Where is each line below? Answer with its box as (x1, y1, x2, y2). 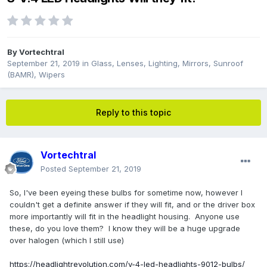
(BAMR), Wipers (7, 70, 65, 80)
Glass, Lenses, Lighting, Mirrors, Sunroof (91, 58, 243, 69)
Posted (41, 164, 69, 174)
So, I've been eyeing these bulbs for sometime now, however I (10, 188, 243, 198)
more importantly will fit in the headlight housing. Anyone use (10, 212, 240, 222)
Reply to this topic (96, 107, 171, 118)
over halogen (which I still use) (10, 235, 124, 246)
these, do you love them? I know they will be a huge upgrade (10, 223, 240, 234)
